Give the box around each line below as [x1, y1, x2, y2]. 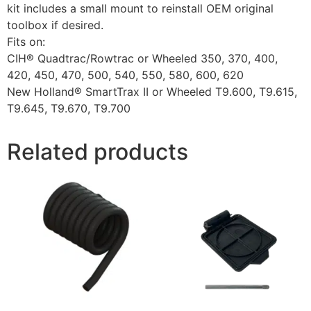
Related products [7, 137, 188, 165]
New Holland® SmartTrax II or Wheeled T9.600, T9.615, [7, 84, 297, 99]
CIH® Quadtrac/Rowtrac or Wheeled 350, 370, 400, [7, 51, 278, 65]
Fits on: [7, 34, 45, 49]
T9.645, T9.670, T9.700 [7, 101, 131, 115]
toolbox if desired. [7, 17, 103, 32]
